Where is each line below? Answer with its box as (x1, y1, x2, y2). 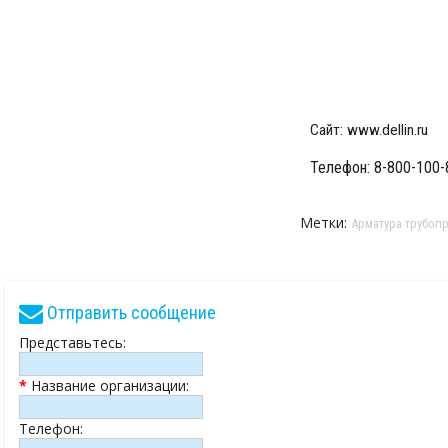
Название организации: (27, 375, 189, 395)
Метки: (300, 212, 351, 232)
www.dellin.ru (347, 120, 428, 139)
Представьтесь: (19, 332, 126, 352)
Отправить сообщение (43, 302, 216, 324)
